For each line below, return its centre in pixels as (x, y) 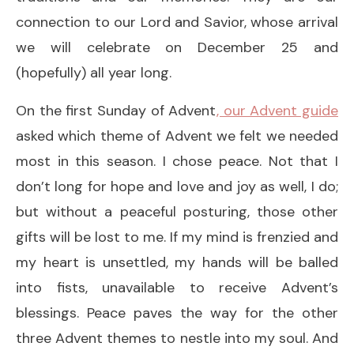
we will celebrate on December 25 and (177, 47)
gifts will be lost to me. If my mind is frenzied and (177, 237)
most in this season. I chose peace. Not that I (177, 161)
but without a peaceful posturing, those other (177, 211)
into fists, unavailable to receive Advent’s (177, 287)
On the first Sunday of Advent (117, 110)
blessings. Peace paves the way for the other (177, 313)
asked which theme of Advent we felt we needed (177, 136)
